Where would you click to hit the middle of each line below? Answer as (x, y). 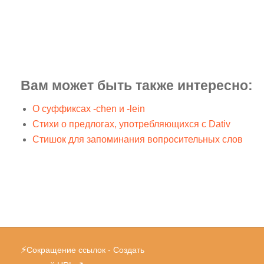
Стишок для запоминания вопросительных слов (138, 140)
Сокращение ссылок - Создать (85, 250)
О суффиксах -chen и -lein (89, 109)
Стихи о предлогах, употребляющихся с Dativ (131, 124)
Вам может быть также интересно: (137, 86)
